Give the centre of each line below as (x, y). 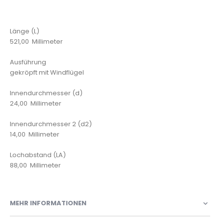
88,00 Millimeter (35, 165)
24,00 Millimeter (36, 104)
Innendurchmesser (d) (46, 93)
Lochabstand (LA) (38, 155)
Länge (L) (25, 31)
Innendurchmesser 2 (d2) (51, 124)
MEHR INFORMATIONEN (48, 203)
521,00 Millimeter (36, 42)
